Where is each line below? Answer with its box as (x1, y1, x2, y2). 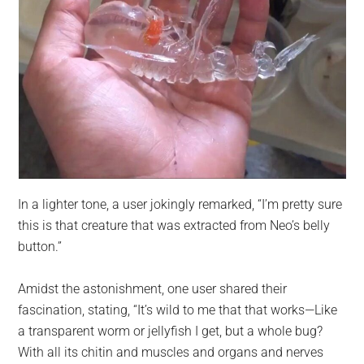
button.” (18, 239, 63, 255)
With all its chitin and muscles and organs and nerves (18, 344, 324, 361)
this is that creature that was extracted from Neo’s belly (18, 218, 331, 234)
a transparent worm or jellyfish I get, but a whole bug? (18, 323, 323, 340)
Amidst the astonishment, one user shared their (18, 281, 288, 297)
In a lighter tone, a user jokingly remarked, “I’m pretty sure (18, 197, 343, 213)
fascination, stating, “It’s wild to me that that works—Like (18, 302, 338, 318)
